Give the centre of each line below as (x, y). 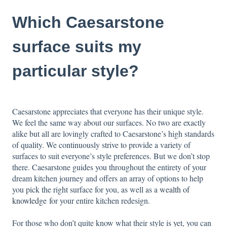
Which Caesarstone (88, 22)
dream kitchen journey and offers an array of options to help (108, 178)
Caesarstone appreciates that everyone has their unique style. (108, 111)
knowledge (29, 200)
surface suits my (77, 46)
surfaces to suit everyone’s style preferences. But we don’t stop (111, 156)
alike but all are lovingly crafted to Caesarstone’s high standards (113, 133)
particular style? (75, 71)
